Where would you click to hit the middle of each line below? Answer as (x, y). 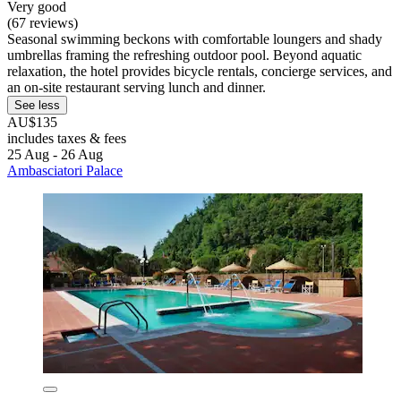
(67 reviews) (43, 23)
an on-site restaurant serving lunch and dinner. (137, 88)
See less (37, 106)
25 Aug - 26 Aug (55, 155)
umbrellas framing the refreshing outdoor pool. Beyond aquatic (184, 55)
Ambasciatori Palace (65, 171)
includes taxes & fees (67, 139)
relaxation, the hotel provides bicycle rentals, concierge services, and (200, 72)
